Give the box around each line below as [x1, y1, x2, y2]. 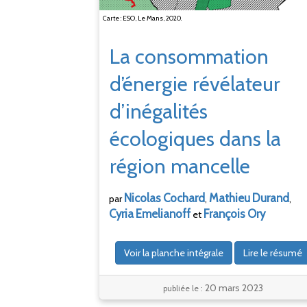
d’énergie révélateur [110, 71, 280, 97]
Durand [252, 191, 289, 206]
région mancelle [110, 153, 250, 180]
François [204, 207, 245, 221]
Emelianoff [136, 207, 191, 221]
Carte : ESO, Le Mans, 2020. [102, 14, 182, 23]
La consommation [110, 44, 269, 70]
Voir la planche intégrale [123, 247, 223, 260]
